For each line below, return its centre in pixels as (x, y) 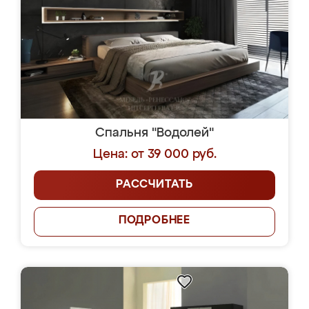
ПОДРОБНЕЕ (154, 221)
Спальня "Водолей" (154, 133)
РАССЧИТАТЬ (154, 185)
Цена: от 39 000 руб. (154, 154)
